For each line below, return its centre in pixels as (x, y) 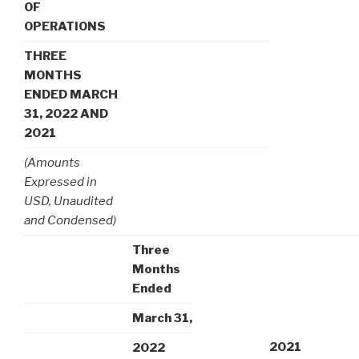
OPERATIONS (65, 26)
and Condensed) (70, 220)
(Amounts (52, 162)
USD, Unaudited (69, 201)
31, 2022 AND (66, 113)
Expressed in (61, 182)
